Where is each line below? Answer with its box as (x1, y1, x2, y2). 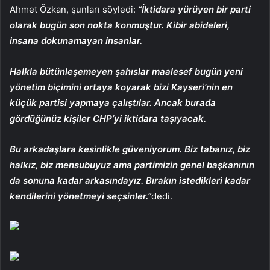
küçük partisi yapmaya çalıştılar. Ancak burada (10, 96, 216, 108)
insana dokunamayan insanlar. (10, 34, 142, 46)
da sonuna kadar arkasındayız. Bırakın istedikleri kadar (10, 174, 250, 186)
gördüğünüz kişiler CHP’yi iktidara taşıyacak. (10, 112, 206, 124)
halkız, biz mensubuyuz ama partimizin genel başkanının (10, 159, 254, 171)
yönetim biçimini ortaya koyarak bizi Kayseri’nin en (10, 81, 233, 93)
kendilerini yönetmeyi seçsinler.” (10, 190, 151, 202)
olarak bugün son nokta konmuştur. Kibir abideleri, (10, 19, 230, 31)
